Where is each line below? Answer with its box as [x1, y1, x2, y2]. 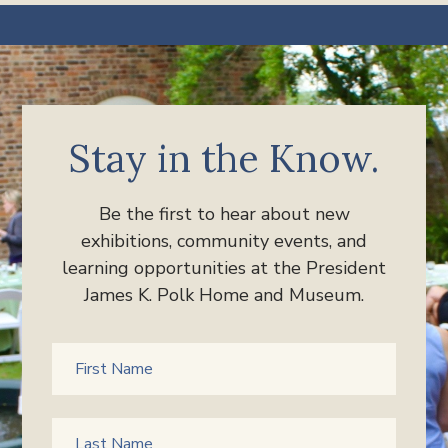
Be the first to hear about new [98, 202, 350, 227]
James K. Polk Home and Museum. [84, 283, 364, 308]
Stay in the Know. [69, 134, 379, 183]
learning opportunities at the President [62, 256, 386, 281]
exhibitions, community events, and [81, 229, 367, 254]
